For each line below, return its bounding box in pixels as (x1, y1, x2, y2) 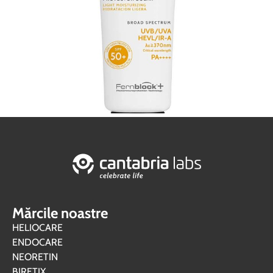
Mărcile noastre (12, 204, 108, 222)
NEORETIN (12, 251, 58, 263)
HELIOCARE (12, 222, 63, 233)
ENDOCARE (12, 236, 63, 248)
